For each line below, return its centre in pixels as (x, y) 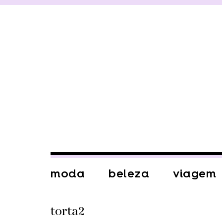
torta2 (68, 212)
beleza (129, 173)
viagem (194, 173)
